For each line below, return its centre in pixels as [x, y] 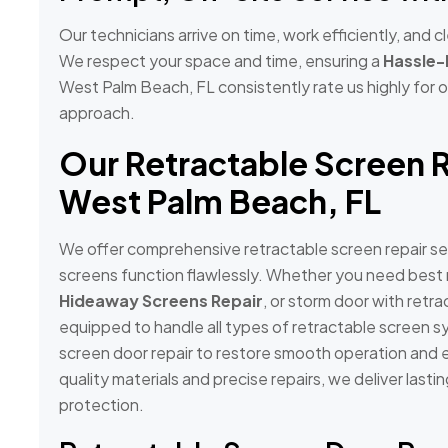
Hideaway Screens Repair [161, 301]
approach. [97, 113]
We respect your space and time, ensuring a [221, 61]
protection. [101, 405]
